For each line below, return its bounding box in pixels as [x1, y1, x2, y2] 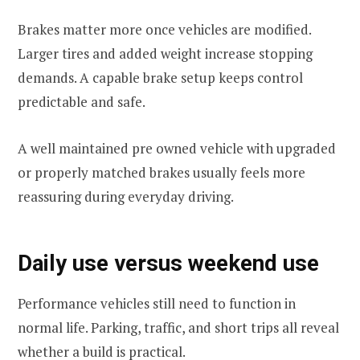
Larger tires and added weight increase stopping [18, 44, 313, 63]
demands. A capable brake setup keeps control [18, 68, 303, 88]
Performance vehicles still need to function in [18, 294, 296, 313]
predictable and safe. [18, 92, 145, 112]
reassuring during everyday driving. [18, 187, 234, 207]
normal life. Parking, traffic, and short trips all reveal [18, 318, 339, 337]
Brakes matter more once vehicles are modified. [18, 20, 311, 39]
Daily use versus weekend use [18, 249, 319, 276]
